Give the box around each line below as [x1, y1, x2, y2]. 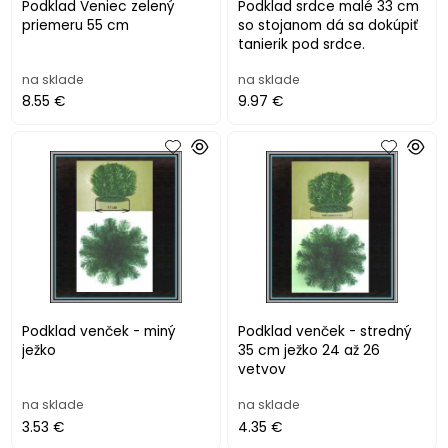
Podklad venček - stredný [238, 321, 413, 341]
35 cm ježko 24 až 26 [238, 340, 285, 360]
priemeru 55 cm [22, 15, 130, 35]
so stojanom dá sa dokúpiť [238, 15, 419, 35]
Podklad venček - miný [22, 321, 177, 341]
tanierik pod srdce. [238, 34, 366, 54]
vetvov [238, 359, 287, 379]
